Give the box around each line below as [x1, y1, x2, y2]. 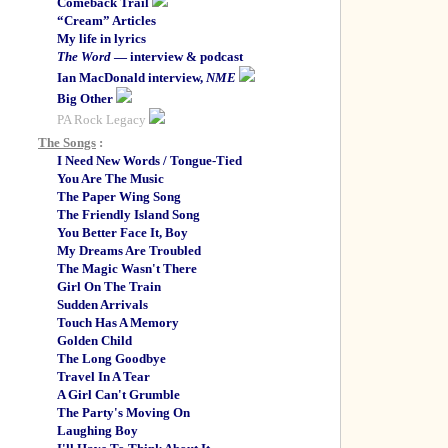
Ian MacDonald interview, [57, 70, 206, 85]
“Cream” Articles [57, 13, 156, 28]
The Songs [38, 135, 96, 150]
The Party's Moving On [57, 405, 190, 420]
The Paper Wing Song [57, 189, 181, 204]
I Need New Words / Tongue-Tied [57, 153, 242, 168]
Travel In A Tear [57, 369, 150, 384]
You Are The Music [57, 171, 164, 186]
